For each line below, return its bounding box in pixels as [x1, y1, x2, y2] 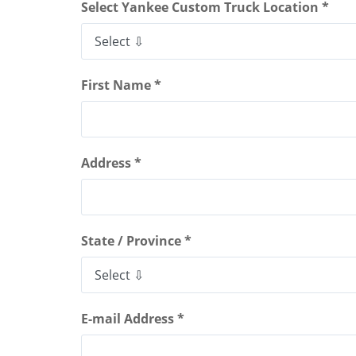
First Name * [81, 75, 161, 94]
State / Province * [81, 231, 192, 250]
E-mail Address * [81, 309, 184, 327]
